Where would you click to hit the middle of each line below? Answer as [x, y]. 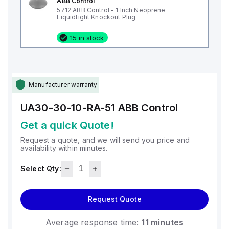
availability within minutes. [64, 148]
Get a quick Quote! [67, 125]
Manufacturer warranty [63, 85]
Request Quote [114, 199]
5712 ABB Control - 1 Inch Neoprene [111, 10]
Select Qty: [41, 168]
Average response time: [92, 222]
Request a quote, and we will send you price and [105, 140]
